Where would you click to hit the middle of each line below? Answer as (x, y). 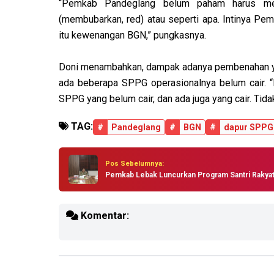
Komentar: (104, 216)
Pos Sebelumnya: (135, 163)
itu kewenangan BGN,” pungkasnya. (132, 35)
